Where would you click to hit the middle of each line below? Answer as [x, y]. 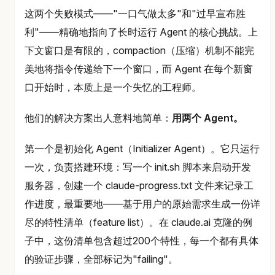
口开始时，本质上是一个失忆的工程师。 [113, 87]
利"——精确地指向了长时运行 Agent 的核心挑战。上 [141, 32]
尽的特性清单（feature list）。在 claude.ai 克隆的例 [138, 223]
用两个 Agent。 [207, 118]
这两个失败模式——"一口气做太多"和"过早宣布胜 [135, 14]
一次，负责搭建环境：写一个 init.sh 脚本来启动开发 [138, 167]
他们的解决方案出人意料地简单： [98, 118]
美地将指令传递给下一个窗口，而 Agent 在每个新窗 [139, 69]
